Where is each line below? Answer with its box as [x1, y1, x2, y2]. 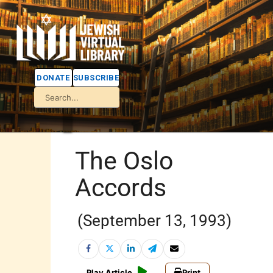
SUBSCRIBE [73, 73, 119, 82]
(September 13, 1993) [77, 211, 232, 230]
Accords [75, 172, 167, 202]
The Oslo [75, 146, 174, 175]
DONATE [37, 73, 70, 82]
